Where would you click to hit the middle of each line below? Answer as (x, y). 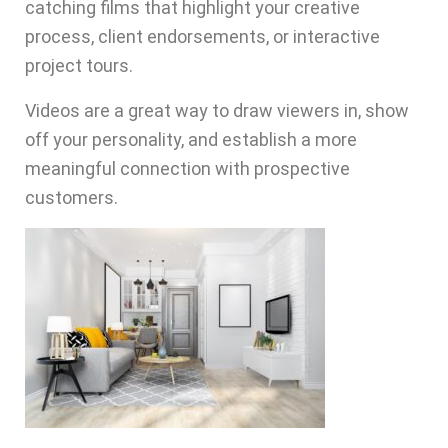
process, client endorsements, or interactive (202, 37)
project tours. (79, 66)
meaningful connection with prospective (187, 169)
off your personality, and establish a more (191, 140)
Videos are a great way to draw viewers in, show (217, 111)
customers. (71, 198)
